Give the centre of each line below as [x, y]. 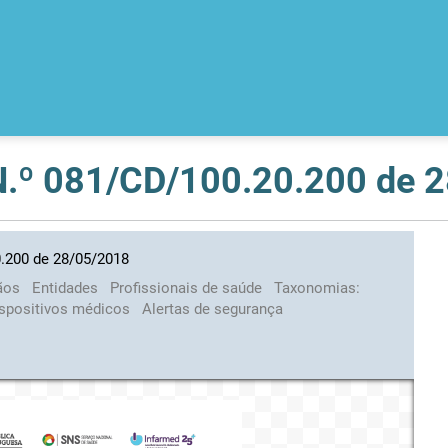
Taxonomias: [316, 287]
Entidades [66, 287]
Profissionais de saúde [187, 287]
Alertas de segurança [212, 308]
